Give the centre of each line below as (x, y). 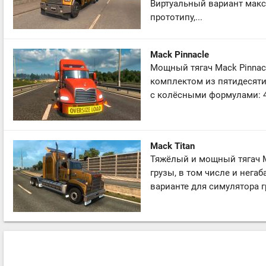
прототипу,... (176, 17)
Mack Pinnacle (180, 54)
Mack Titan (172, 146)
